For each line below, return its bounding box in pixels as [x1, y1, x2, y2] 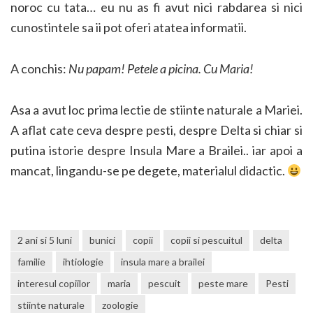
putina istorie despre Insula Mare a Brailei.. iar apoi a [10, 142, 303, 158]
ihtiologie [63, 255, 103, 268]
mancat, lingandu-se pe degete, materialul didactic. [10, 162, 287, 178]
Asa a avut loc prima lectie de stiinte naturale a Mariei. [10, 101, 303, 117]
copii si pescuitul [170, 233, 242, 246]
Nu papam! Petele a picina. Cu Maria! [68, 60, 256, 76]
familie [17, 255, 45, 268]
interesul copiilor [17, 277, 90, 289]
